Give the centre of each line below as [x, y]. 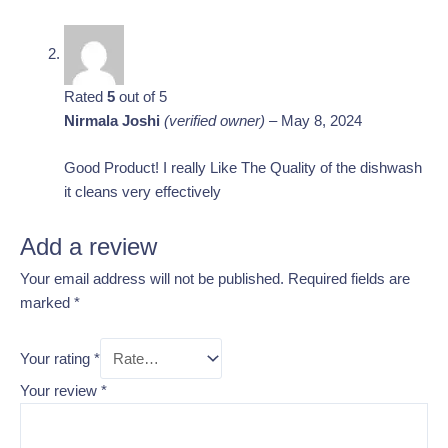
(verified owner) [214, 120]
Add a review [88, 246]
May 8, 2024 [321, 120]
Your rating [57, 358]
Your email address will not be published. [152, 278]
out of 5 [140, 96]
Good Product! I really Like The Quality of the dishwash [242, 168]
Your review [60, 391]
